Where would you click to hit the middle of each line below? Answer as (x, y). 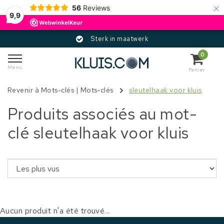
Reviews (96, 7)
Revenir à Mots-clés (41, 90)
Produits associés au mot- (102, 114)
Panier (197, 69)
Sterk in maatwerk (119, 39)
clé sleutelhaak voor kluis (98, 133)
